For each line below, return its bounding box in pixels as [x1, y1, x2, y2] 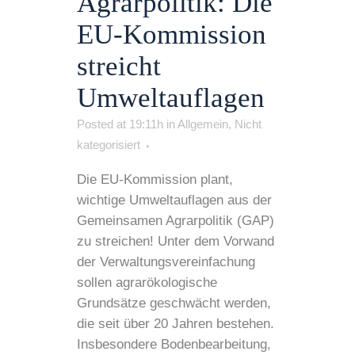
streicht [77, 51, 161, 82]
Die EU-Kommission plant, [77, 172, 233, 188]
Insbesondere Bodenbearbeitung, [77, 337, 271, 353]
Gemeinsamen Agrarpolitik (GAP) [77, 213, 274, 229]
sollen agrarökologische [77, 275, 217, 291]
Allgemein [177, 117, 228, 132]
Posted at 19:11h [77, 117, 163, 132]
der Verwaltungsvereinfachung [77, 254, 255, 270]
